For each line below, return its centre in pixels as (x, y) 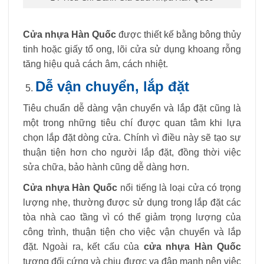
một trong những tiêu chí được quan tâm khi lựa (132, 123)
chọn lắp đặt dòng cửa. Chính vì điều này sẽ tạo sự (132, 138)
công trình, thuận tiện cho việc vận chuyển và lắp (132, 232)
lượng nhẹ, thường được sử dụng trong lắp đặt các (132, 202)
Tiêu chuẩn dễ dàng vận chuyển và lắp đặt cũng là (132, 108)
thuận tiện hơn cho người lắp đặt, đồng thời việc (132, 153)
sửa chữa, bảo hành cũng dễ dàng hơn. (106, 167)
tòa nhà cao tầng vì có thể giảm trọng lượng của (132, 217)
